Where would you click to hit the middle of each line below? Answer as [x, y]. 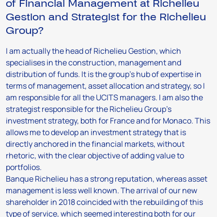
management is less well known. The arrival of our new [101, 190]
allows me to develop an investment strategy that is [96, 132]
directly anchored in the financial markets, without [95, 144]
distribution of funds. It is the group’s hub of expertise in [104, 74]
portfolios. [24, 167]
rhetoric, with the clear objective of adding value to [95, 155]
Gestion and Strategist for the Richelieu [106, 17]
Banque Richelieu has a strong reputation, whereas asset [107, 179]
